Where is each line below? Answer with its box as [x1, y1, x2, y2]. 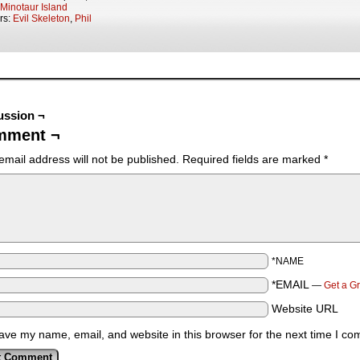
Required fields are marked [182, 153, 324, 166]
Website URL [272, 302, 338, 315]
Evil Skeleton [13, 13, 70, 24]
